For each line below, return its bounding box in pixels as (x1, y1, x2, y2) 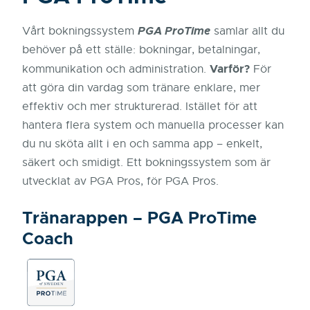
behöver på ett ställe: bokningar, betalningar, (22, 43, 260, 57)
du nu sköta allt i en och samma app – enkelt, (22, 137, 262, 151)
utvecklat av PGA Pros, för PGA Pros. (22, 174, 219, 188)
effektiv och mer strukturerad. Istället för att (22, 100, 257, 113)
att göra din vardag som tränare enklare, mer (22, 81, 260, 95)
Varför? (210, 62, 250, 76)
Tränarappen (22, 208, 128, 228)
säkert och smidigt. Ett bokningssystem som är (22, 156, 271, 170)
